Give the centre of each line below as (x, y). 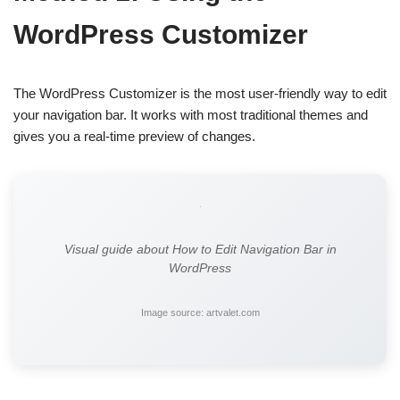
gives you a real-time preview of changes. (134, 137)
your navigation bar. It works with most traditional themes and (191, 115)
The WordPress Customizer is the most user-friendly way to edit (200, 94)
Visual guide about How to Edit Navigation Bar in (200, 250)
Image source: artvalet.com (200, 313)
